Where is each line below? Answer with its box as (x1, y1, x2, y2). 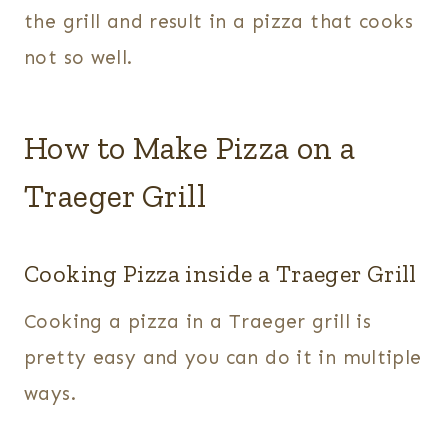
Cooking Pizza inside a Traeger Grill (24, 259, 417, 289)
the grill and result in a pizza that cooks (24, 10, 413, 34)
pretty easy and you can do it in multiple (24, 346, 422, 370)
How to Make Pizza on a (24, 129, 356, 168)
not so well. (24, 46, 133, 70)
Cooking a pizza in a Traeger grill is (24, 310, 372, 334)
